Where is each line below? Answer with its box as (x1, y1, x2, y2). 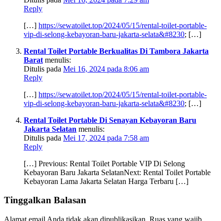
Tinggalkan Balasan (4, 195, 86, 206)
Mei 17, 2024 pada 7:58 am (63, 133, 149, 142)
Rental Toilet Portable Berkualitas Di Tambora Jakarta (24, 46, 209, 55)
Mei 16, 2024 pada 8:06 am (63, 64, 149, 73)
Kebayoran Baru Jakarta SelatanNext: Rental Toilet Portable (24, 168, 211, 177)
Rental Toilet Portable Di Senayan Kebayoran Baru (24, 115, 196, 124)
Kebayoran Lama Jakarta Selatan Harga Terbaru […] (24, 177, 188, 185)
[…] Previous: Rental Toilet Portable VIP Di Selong (24, 159, 185, 168)
